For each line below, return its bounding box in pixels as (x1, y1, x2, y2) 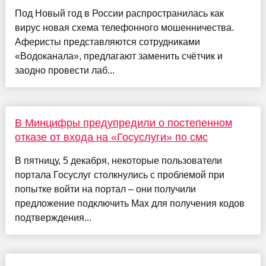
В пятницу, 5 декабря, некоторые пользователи (14, 155, 222, 166)
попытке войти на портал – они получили (14, 183, 196, 194)
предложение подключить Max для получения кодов (14, 198, 245, 208)
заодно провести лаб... (14, 65, 115, 75)
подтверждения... (14, 212, 91, 223)
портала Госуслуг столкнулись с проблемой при (14, 169, 224, 180)
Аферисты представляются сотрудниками (14, 36, 200, 47)
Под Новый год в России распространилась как (14, 8, 224, 18)
